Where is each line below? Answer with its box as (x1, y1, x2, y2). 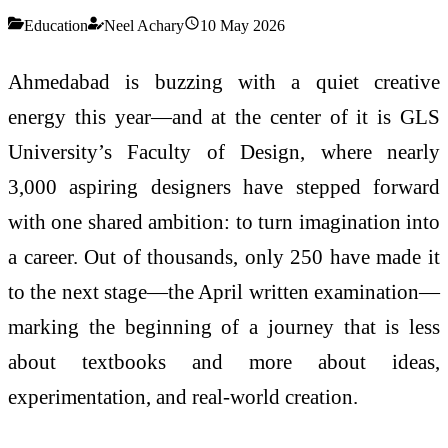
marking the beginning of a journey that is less (8, 314, 440, 338)
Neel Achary (104, 16, 184, 34)
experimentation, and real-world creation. (8, 384, 358, 408)
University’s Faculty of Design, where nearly (8, 139, 440, 163)
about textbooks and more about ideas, (8, 349, 440, 373)
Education (24, 16, 88, 34)
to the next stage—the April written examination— (8, 279, 440, 303)
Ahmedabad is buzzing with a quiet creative (8, 69, 440, 93)
